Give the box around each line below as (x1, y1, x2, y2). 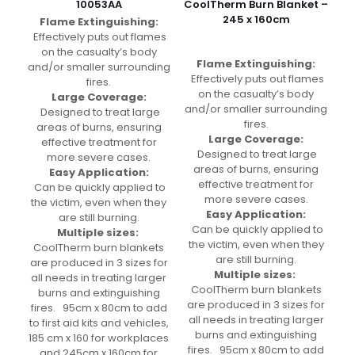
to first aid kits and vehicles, (29, 315, 169, 331)
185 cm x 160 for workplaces (29, 330, 170, 346)
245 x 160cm (222, 12, 290, 28)
